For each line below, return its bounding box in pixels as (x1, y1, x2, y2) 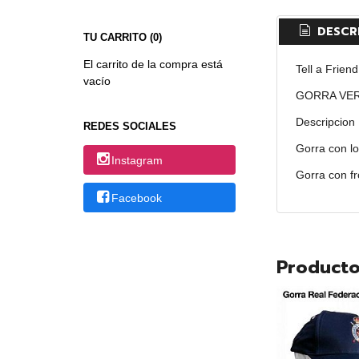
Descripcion (296, 115, 356, 128)
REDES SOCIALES (83, 119, 176, 132)
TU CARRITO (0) (83, 30, 162, 43)
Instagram (111, 154, 163, 167)
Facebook (111, 192, 163, 205)
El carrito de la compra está (83, 57, 223, 71)
